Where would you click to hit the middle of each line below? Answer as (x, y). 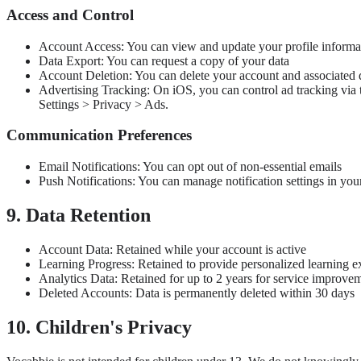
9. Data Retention (79, 216)
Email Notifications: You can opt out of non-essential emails (190, 167)
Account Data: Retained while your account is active (172, 249)
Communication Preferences (99, 135)
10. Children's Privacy (99, 327)
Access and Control (70, 15)
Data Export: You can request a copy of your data (164, 60)
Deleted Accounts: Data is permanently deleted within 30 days (197, 293)
